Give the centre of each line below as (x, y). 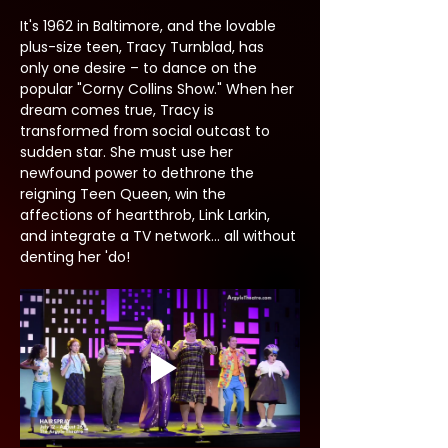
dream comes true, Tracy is (119, 110)
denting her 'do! (75, 257)
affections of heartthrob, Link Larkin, (147, 215)
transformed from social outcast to (147, 131)
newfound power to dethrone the (139, 173)
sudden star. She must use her (128, 152)
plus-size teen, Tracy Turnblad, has (144, 47)
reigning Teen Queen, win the (125, 194)
